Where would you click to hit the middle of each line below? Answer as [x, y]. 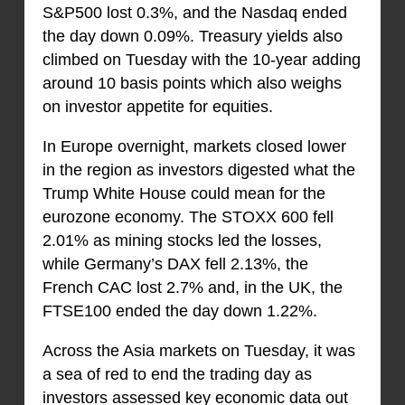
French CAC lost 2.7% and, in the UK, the [192, 288]
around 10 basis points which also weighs [192, 84]
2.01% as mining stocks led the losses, [182, 241]
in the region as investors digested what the [198, 170]
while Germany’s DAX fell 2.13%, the [175, 264]
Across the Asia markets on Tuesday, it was [198, 351]
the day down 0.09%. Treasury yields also [192, 37]
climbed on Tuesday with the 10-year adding [201, 60]
